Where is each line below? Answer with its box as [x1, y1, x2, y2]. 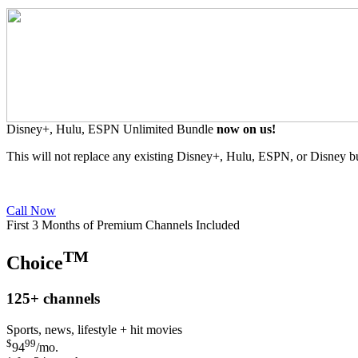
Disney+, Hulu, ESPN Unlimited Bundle [6, 121, 217, 136]
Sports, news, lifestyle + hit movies [6, 323, 182, 337]
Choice [6, 253, 63, 274]
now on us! [217, 121, 276, 136]
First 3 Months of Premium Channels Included [6, 217, 240, 232]
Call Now [6, 203, 56, 217]
